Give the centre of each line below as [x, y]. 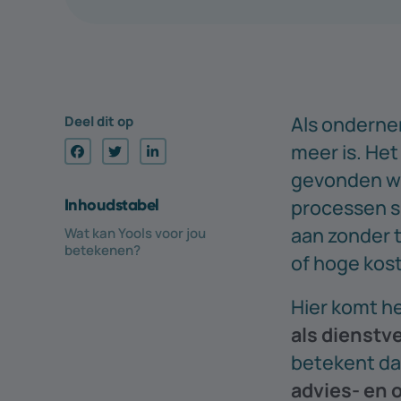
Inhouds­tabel [112, 205]
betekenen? [102, 250]
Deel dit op [99, 120]
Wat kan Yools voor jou [135, 233]
